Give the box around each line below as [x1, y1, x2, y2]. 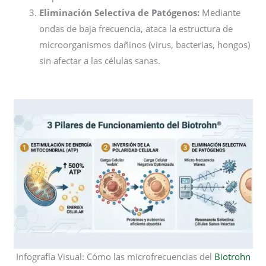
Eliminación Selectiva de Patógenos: [39, 7, 200, 19]
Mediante [199, 7, 241, 19]
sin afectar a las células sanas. [39, 55, 161, 67]
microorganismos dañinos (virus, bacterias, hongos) [39, 39, 251, 51]
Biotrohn [214, 251, 251, 263]
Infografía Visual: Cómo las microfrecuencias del [15, 251, 214, 263]
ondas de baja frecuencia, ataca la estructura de [39, 23, 233, 35]
